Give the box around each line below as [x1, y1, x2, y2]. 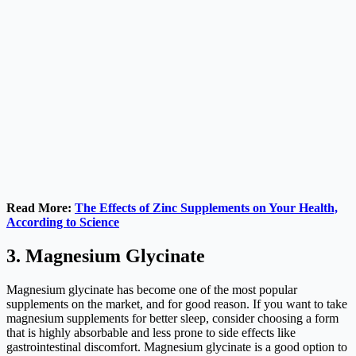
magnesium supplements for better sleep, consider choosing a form [6, 311, 339, 326]
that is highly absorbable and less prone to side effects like [6, 326, 296, 340]
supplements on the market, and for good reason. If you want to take [6, 297, 347, 311]
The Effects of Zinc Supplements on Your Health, [75, 201, 338, 215]
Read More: [6, 201, 75, 215]
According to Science [6, 215, 119, 230]
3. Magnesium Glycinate [6, 246, 205, 267]
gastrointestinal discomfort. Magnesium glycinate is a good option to [6, 340, 347, 354]
